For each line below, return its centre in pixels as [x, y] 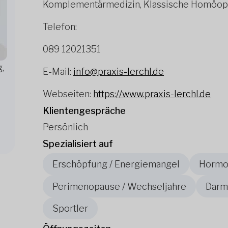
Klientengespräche [84, 111]
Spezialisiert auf [78, 144]
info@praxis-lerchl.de [119, 72]
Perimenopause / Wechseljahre [119, 186]
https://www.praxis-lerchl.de [152, 94]
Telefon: [60, 27]
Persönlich [65, 127]
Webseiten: [68, 94]
